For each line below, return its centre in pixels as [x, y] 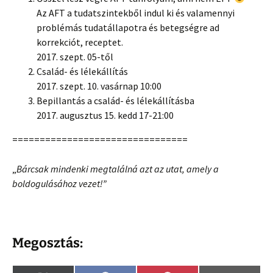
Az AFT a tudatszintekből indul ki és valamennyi [136, 13]
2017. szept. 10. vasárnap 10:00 [99, 86]
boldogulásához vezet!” [59, 183]
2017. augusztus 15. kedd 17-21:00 [105, 115]
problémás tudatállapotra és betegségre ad [128, 27]
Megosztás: [48, 243]
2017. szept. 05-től [75, 57]
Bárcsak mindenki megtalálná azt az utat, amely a [118, 169]
